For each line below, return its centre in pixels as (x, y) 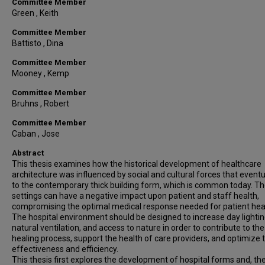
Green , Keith (35, 13)
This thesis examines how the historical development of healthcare (137, 164)
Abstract (28, 153)
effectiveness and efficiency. (65, 249)
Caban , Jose (36, 134)
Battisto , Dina (38, 43)
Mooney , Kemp (41, 73)
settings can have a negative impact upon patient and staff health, (135, 196)
